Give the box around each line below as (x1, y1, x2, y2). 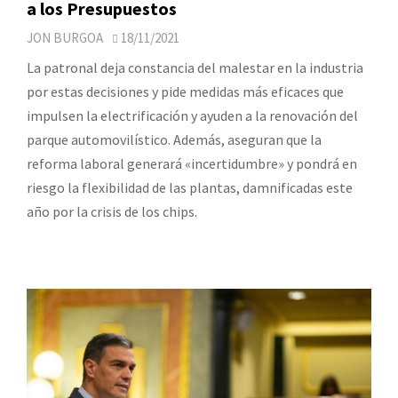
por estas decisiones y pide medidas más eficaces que (27, 83, 344, 101)
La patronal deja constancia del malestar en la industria (27, 59, 363, 77)
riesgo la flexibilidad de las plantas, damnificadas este (27, 179, 353, 197)
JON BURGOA (27, 29, 103, 47)
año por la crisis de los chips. (27, 203, 197, 221)
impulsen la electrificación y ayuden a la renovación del (27, 107, 358, 125)
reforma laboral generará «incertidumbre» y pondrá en (27, 155, 357, 173)
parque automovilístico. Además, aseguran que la (27, 131, 322, 149)
